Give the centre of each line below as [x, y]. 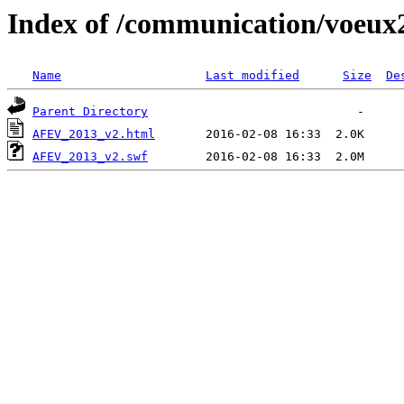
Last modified [252, 76]
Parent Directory [90, 112]
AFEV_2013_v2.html [94, 134]
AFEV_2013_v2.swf [90, 157]
